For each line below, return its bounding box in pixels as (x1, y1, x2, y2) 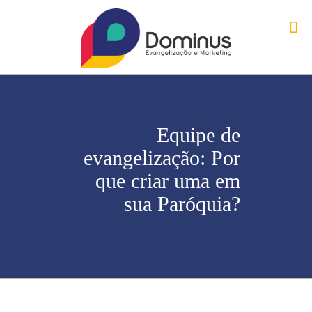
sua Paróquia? (124, 192, 240, 215)
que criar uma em (95, 169, 240, 192)
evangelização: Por (84, 146, 240, 169)
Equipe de (157, 123, 240, 146)
